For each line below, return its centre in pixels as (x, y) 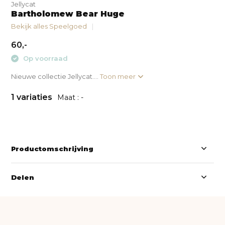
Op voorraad (45, 58)
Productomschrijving (52, 148)
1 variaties (33, 97)
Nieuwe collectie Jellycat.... (56, 76)
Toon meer (119, 76)
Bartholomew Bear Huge (68, 14)
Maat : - (71, 97)
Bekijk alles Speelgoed (49, 26)
